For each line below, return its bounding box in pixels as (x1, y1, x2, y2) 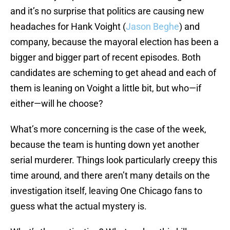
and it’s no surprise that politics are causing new (10, 6, 204, 17)
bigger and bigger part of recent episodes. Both (10, 52, 201, 63)
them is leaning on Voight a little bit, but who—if (10, 83, 201, 94)
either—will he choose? (10, 98, 103, 109)
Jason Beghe (126, 21, 179, 32)
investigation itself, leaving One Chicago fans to (10, 185, 202, 197)
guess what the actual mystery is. (10, 201, 147, 212)
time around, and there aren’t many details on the (10, 170, 210, 181)
